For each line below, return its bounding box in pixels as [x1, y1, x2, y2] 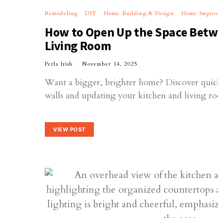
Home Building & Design [104, 9, 174, 17]
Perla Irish [45, 60, 73, 68]
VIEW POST [53, 126, 86, 133]
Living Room [45, 37, 111, 54]
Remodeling [45, 9, 78, 17]
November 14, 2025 [82, 60, 138, 68]
